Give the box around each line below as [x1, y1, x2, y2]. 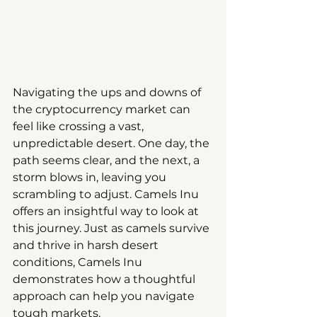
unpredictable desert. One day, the [13, 136, 212, 150]
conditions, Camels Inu [13, 255, 145, 269]
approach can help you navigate [13, 289, 197, 303]
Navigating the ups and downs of [13, 85, 204, 99]
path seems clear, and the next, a [13, 153, 202, 167]
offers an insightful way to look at [13, 204, 202, 218]
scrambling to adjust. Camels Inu [13, 187, 202, 201]
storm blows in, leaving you [13, 170, 169, 184]
